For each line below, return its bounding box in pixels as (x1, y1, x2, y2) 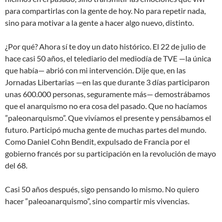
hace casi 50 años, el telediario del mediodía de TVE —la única (5, 54, 211, 63)
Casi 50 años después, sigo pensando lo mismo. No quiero (5, 184, 199, 194)
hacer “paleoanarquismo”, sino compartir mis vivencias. (5, 196, 189, 206)
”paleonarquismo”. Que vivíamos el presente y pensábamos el (5, 113, 211, 123)
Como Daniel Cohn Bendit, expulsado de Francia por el (5, 137, 190, 147)
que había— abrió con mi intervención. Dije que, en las (5, 65, 186, 75)
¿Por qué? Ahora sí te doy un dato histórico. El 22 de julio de (5, 42, 206, 52)
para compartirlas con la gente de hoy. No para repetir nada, (5, 6, 206, 16)
